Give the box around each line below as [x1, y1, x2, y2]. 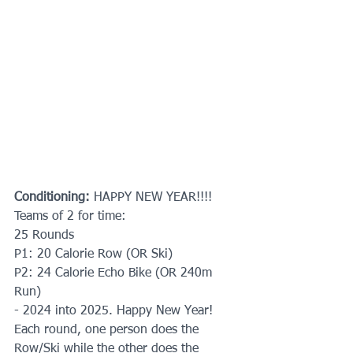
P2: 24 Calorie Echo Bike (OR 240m [14, 266, 216, 280]
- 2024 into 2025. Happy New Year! [14, 304, 221, 318]
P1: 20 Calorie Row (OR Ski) [14, 247, 173, 261]
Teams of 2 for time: [14, 210, 126, 223]
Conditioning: [14, 191, 94, 204]
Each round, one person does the [14, 323, 203, 336]
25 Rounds [14, 229, 74, 242]
